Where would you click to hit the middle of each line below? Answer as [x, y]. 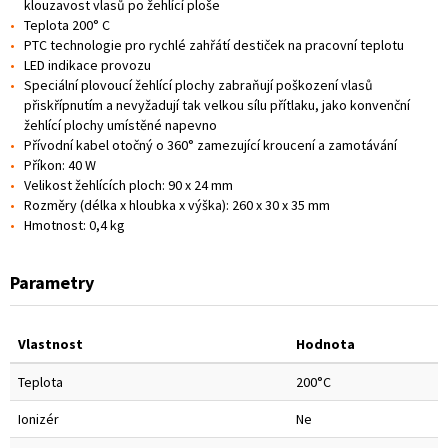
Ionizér [38, 418]
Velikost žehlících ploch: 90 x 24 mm [128, 184]
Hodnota [325, 343]
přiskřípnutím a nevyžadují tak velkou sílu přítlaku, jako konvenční [217, 104]
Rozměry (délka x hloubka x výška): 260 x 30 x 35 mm [177, 204]
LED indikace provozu [87, 64]
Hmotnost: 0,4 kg [74, 224]
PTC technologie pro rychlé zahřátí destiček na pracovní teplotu [214, 44]
